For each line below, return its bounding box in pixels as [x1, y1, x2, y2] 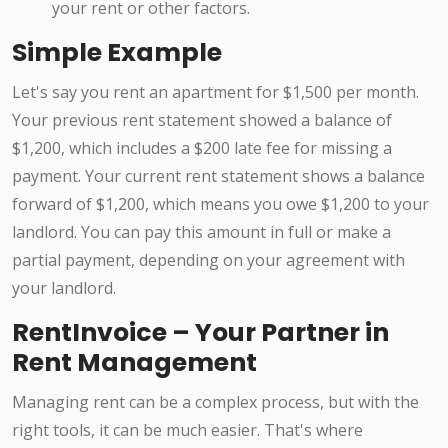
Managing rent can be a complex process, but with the [12, 391, 419, 414]
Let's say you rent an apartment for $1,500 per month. [12, 81, 419, 104]
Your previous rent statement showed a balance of [12, 109, 392, 132]
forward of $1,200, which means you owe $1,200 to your [12, 193, 429, 216]
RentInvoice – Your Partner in [12, 315, 389, 351]
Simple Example [12, 35, 222, 71]
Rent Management [12, 345, 257, 381]
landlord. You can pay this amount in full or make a [12, 221, 391, 244]
